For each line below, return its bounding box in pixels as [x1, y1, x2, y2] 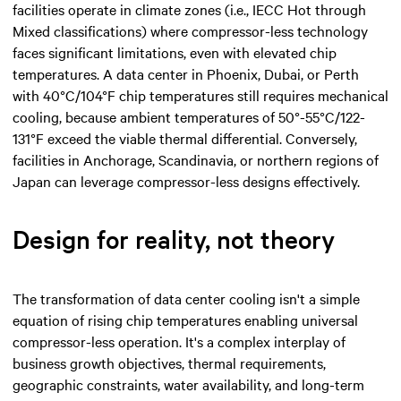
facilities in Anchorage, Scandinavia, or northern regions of [13, 149, 379, 169]
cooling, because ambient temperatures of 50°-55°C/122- [13, 106, 365, 126]
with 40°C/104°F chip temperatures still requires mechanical [13, 84, 388, 105]
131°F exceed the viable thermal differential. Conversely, [13, 127, 357, 148]
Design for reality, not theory [13, 222, 335, 255]
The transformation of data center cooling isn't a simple [13, 287, 360, 308]
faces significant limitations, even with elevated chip [13, 41, 337, 62]
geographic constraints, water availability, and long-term [13, 373, 364, 394]
